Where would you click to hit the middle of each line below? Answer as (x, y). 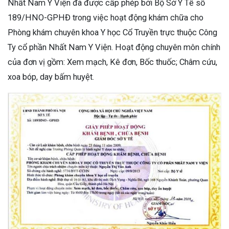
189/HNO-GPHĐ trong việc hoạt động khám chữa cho (106, 17)
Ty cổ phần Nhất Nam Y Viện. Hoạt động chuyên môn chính (114, 47)
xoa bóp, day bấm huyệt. (51, 77)
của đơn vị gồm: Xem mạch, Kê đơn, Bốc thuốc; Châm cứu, (112, 62)
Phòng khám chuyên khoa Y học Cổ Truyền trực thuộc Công (112, 32)
